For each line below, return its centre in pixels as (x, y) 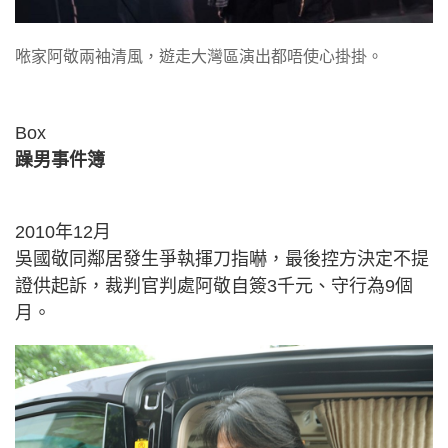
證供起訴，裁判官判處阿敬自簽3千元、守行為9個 (214, 285)
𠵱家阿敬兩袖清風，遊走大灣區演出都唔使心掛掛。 (199, 56)
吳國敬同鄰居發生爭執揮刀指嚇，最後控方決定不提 (222, 258)
